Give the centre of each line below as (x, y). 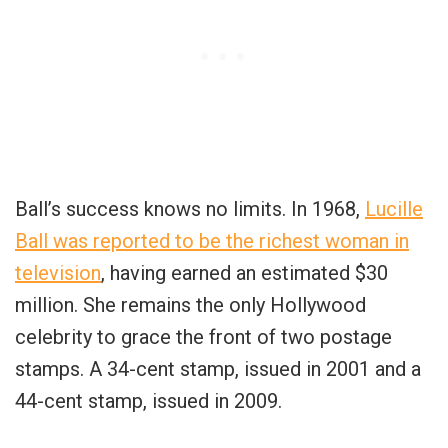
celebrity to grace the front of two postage (203, 336)
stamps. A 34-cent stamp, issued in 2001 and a (218, 368)
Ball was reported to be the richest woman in (212, 240)
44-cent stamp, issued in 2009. (148, 400)
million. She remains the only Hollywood (190, 304)
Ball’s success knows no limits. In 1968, (190, 208)
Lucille (394, 208)
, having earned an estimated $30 (244, 272)
